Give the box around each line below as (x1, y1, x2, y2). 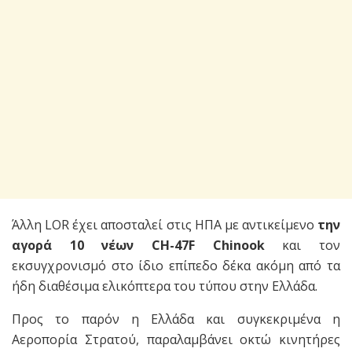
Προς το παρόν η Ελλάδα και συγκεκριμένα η (12, 310, 340, 328)
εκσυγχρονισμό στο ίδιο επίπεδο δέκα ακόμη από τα (12, 257, 340, 275)
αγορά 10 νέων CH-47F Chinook (12, 236, 265, 255)
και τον (264, 236, 341, 255)
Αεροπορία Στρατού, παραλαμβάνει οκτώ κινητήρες (12, 331, 340, 349)
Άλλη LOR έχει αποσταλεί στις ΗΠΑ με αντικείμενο (12, 216, 317, 234)
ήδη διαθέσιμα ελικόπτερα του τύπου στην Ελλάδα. (12, 277, 317, 295)
